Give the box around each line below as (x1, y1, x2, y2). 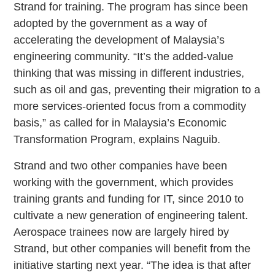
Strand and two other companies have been (14, 159, 228, 172)
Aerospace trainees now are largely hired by (14, 225, 230, 238)
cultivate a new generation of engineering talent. (14, 209, 249, 222)
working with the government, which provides (14, 176, 234, 188)
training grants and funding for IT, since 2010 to (14, 192, 244, 205)
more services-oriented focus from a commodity (14, 99, 247, 112)
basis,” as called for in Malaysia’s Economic (14, 116, 227, 129)
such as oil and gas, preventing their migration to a (14, 83, 261, 96)
